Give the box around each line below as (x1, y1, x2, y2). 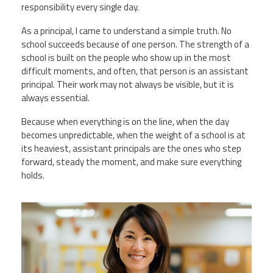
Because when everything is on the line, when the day (21, 115, 229, 129)
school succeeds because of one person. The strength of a (21, 37, 249, 52)
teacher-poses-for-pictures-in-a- (21, 217, 218, 238)
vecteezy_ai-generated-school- (21, 200, 211, 221)
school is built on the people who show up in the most (21, 51, 231, 65)
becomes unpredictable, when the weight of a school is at (21, 128, 246, 143)
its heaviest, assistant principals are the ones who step (21, 141, 241, 156)
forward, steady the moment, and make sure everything (21, 155, 241, 169)
